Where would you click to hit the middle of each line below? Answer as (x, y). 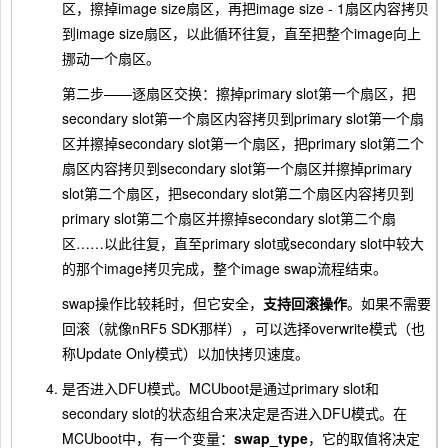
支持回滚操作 (305, 303)
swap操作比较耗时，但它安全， (162, 303)
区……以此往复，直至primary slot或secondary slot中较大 (243, 243)
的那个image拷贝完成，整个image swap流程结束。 (224, 268)
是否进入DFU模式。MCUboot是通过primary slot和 (220, 388)
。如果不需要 (389, 303)
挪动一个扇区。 (111, 58)
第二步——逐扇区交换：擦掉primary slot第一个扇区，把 (239, 93)
